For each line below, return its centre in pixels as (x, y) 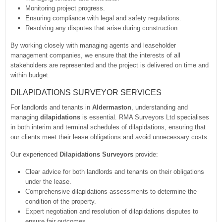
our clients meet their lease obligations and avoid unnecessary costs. (110, 137)
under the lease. (48, 181)
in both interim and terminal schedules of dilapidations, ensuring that (108, 127)
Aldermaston (112, 107)
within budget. (30, 75)
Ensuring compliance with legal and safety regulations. (103, 18)
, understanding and (160, 107)
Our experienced (35, 154)
